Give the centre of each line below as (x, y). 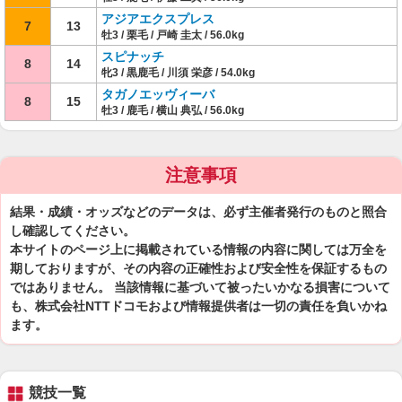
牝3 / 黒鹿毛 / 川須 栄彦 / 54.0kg (178, 73)
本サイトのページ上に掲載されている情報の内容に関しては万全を (198, 249)
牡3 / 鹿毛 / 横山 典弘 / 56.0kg (173, 110)
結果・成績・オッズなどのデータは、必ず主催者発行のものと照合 (198, 212)
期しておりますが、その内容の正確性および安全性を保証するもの (198, 268)
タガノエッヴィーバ (158, 94)
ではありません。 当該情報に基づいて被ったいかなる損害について (200, 287)
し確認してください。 (73, 231)
